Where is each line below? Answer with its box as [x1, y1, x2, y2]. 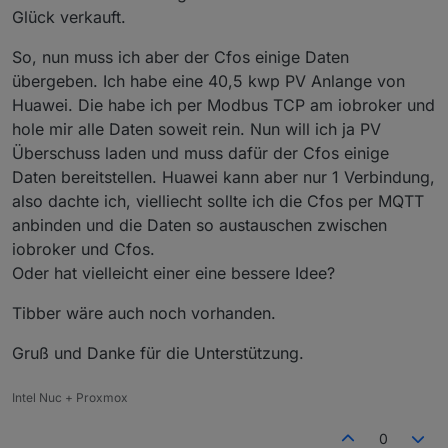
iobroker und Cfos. [12, 238, 155, 259]
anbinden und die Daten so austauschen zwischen [12, 214, 387, 235]
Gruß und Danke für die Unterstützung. [12, 342, 304, 363]
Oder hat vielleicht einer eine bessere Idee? [12, 262, 335, 283]
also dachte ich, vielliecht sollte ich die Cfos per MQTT [12, 190, 424, 211]
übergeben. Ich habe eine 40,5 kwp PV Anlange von [12, 70, 405, 91]
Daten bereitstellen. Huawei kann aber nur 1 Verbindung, [12, 166, 435, 187]
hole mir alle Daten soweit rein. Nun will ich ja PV [12, 118, 381, 139]
